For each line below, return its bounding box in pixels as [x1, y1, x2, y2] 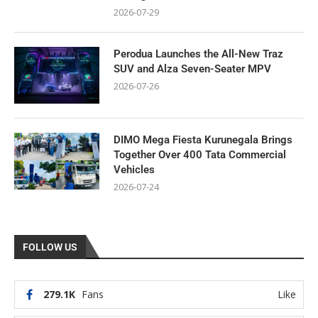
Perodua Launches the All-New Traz [114, 47, 283, 60]
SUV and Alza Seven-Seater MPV [114, 62, 271, 75]
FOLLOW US [23, 241, 77, 253]
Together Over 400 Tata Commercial [114, 148, 286, 161]
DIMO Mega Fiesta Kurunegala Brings [114, 133, 292, 146]
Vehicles [114, 163, 158, 176]
